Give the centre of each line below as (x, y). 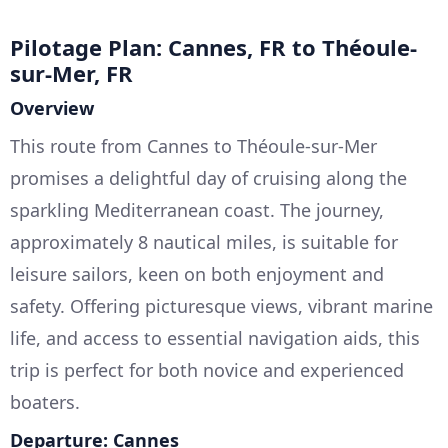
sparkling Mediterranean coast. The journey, (197, 210)
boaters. (45, 402)
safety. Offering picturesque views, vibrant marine (221, 306)
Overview (52, 108)
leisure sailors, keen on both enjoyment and (197, 274)
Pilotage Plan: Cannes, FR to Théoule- (213, 47)
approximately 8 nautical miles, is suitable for (204, 242)
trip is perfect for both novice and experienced (207, 370)
